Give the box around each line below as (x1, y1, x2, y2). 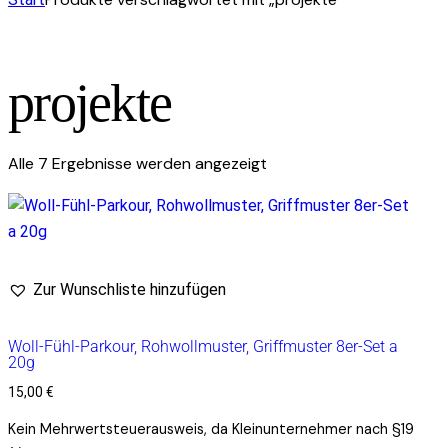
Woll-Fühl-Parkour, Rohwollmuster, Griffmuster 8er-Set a (8, 337, 398, 357)
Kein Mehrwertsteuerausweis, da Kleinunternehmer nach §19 (8, 420, 414, 439)
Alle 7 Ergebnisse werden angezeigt (8, 153, 267, 175)
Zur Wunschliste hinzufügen (33, 280, 226, 300)
